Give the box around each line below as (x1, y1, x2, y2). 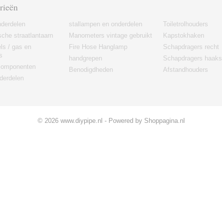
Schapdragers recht (163, 43, 219, 51)
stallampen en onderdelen (69, 20, 142, 28)
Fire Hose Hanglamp (69, 43, 127, 51)
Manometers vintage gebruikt (69, 32, 152, 39)
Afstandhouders (163, 66, 208, 73)
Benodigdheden (69, 66, 113, 73)
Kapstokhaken (163, 32, 204, 39)
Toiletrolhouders (163, 20, 208, 28)
